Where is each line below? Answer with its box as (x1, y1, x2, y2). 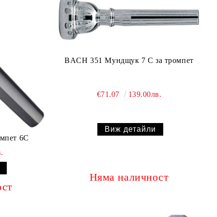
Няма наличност (89, 170, 169, 183)
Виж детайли (105, 124, 156, 133)
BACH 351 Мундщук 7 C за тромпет (64, 56, 194, 64)
